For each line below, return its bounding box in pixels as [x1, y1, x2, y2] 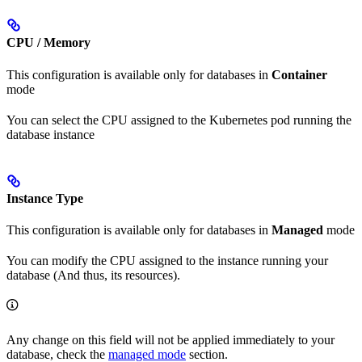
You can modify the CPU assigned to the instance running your [6, 254, 328, 268]
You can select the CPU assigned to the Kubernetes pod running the [6, 112, 351, 127]
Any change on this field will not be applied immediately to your [6, 333, 335, 347]
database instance [6, 127, 95, 141]
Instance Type [6, 191, 83, 205]
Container [271, 67, 327, 82]
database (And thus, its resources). [6, 268, 180, 283]
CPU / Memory [6, 36, 90, 50]
